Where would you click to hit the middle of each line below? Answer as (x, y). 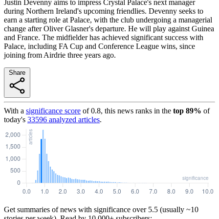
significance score (53, 110)
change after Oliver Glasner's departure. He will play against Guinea (109, 28)
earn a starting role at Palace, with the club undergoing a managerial (108, 20)
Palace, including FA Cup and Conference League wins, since (99, 46)
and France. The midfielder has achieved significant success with (104, 37)
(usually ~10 (178, 209)
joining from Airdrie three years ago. (60, 55)
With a (14, 110)
